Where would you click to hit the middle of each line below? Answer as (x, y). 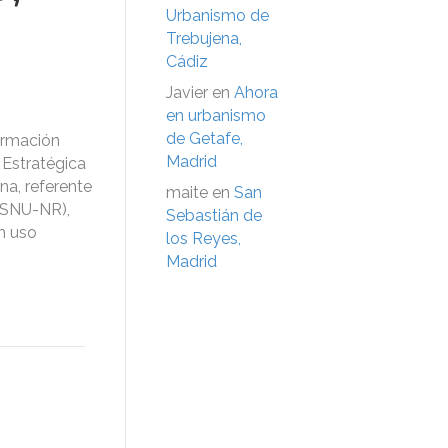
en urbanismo (216, 115)
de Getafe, (204, 138)
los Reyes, (203, 238)
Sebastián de (214, 215)
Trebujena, (204, 38)
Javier (187, 92)
